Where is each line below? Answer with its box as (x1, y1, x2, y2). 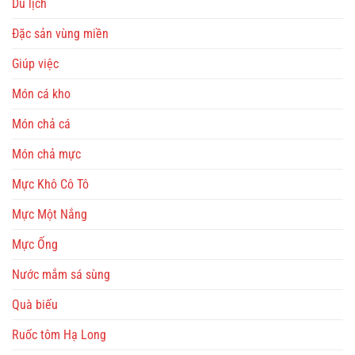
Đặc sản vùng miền (12, 26, 109, 42)
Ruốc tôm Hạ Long (12, 327, 106, 343)
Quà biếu (12, 297, 58, 313)
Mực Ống (12, 237, 58, 253)
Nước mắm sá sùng (12, 267, 110, 283)
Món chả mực (12, 147, 81, 162)
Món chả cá (12, 116, 71, 132)
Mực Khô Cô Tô (12, 177, 89, 193)
